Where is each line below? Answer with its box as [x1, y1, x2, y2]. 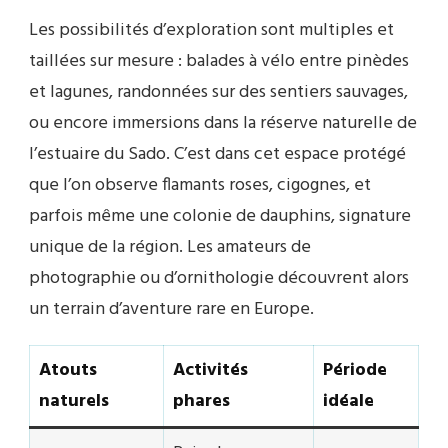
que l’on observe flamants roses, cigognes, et [29, 170, 371, 200]
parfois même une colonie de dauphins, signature [29, 201, 411, 231]
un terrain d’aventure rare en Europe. [29, 294, 314, 324]
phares [173, 386, 230, 416]
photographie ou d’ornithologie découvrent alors [29, 263, 409, 293]
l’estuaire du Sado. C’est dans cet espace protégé [29, 139, 406, 169]
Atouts [39, 355, 97, 385]
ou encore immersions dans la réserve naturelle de [29, 108, 417, 138]
